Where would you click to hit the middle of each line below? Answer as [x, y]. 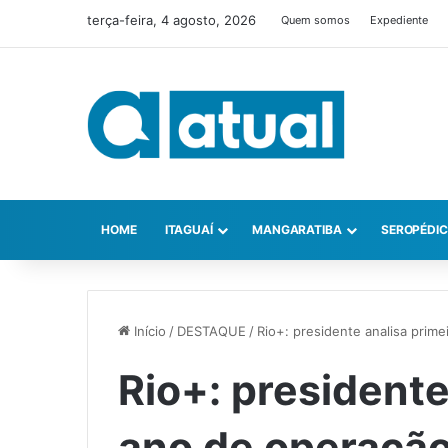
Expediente [399, 20]
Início [148, 331]
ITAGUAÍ [188, 230]
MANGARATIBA [296, 230]
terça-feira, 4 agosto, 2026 [171, 20]
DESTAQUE [211, 331]
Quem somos [315, 20]
